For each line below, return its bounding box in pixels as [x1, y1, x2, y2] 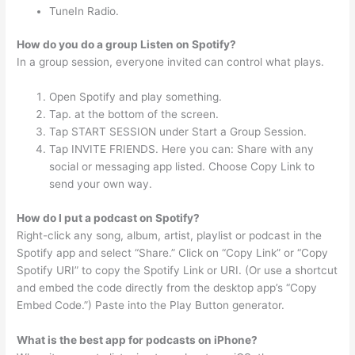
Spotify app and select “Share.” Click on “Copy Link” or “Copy [17, 246, 329, 259]
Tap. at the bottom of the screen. [49, 108, 219, 121]
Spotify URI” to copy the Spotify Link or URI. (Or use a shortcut [17, 263, 338, 277]
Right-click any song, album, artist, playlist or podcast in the [17, 228, 323, 242]
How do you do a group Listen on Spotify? [17, 38, 237, 52]
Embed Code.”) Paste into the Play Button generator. [17, 298, 285, 311]
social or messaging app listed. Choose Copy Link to [49, 160, 315, 174]
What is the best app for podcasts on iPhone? [17, 333, 258, 346]
